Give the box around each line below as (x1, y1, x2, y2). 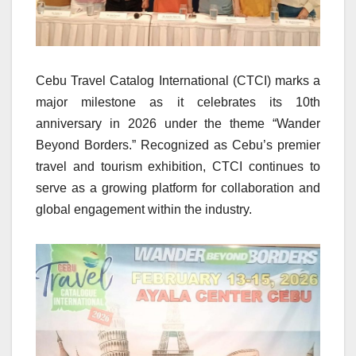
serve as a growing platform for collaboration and (36, 181, 320, 195)
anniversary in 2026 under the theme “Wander (36, 117, 320, 131)
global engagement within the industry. (36, 203, 252, 217)
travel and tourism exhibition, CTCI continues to (36, 160, 320, 174)
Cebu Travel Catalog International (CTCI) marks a (36, 74, 320, 88)
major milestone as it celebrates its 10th (36, 95, 320, 110)
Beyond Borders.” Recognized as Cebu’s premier (36, 138, 320, 153)
